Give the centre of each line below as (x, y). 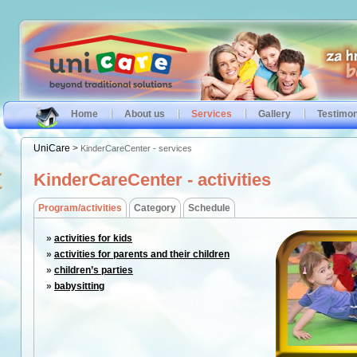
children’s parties (94, 270)
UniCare (52, 148)
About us (145, 114)
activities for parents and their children (142, 254)
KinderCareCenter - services (136, 148)
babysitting (79, 286)
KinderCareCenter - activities (152, 180)
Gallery (275, 114)
